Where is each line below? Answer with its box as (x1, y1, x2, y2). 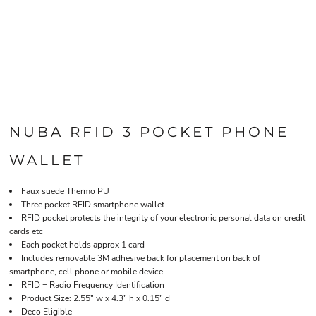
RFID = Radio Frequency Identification (21, 279, 164, 291)
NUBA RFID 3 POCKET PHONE (9, 123, 289, 140)
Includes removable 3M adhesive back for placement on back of (21, 253, 260, 264)
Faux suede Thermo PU (21, 186, 109, 197)
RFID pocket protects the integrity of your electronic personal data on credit (21, 212, 305, 224)
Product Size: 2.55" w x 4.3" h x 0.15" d (21, 293, 170, 304)
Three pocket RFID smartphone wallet (21, 199, 164, 210)
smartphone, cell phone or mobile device (9, 266, 163, 277)
